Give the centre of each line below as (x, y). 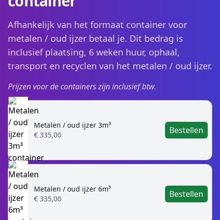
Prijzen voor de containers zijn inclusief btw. (82, 86)
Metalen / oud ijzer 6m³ (72, 189)
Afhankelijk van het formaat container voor (97, 25)
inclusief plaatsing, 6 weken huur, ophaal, (94, 52)
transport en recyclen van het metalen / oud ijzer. (110, 66)
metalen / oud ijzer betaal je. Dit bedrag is (96, 38)
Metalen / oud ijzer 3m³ (72, 125)
